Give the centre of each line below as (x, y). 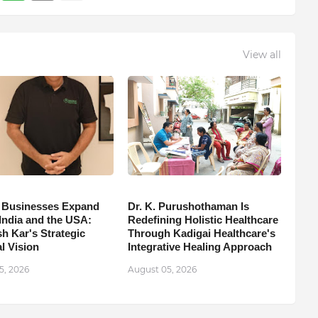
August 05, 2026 (162, 270)
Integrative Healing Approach (199, 247)
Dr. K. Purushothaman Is (188, 207)
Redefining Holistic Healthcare (203, 220)
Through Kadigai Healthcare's (201, 234)
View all (262, 54)
